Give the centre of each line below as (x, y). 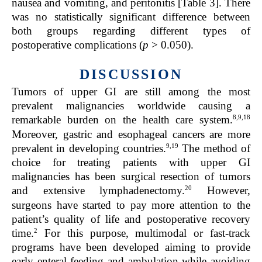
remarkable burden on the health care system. (122, 120)
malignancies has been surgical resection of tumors (131, 177)
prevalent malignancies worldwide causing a (131, 106)
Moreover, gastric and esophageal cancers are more (131, 134)
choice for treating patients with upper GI (131, 163)
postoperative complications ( (77, 45)
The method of (214, 149)
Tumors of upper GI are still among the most (131, 92)
